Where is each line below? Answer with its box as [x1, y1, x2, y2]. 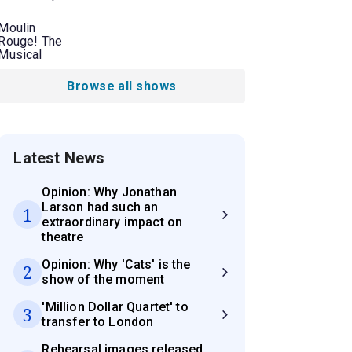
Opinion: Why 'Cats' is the [42, 257, 191, 273]
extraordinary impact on [42, 214, 183, 230]
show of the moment [42, 272, 165, 288]
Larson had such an [42, 200, 159, 215]
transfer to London [42, 314, 154, 330]
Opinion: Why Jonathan [42, 185, 177, 200]
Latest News [13, 148, 105, 168]
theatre [42, 229, 84, 245]
